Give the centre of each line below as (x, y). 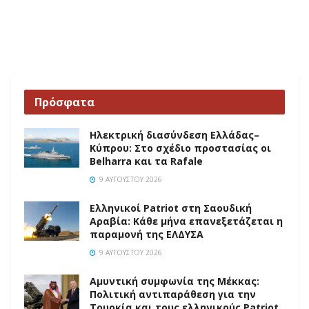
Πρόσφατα (64, 102)
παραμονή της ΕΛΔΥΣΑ (147, 234)
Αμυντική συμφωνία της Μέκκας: (175, 281)
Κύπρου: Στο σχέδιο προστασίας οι (180, 148)
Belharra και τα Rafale (146, 161)
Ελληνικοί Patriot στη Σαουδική (171, 208)
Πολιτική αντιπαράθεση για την (173, 294)
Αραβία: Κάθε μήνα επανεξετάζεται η (186, 221)
